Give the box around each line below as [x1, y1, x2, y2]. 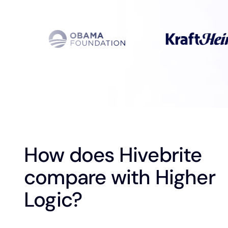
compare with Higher [24, 163, 215, 190]
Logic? [24, 186, 82, 213]
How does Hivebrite [24, 141, 202, 168]
